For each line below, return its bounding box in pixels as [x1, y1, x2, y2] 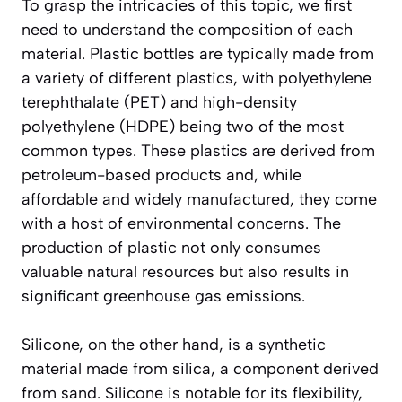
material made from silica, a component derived [22, 358, 379, 379]
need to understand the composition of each [22, 19, 353, 39]
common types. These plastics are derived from [22, 140, 375, 161]
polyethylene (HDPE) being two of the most [22, 116, 344, 136]
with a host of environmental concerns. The [22, 213, 341, 233]
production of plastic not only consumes [22, 237, 321, 258]
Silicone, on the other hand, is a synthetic [22, 334, 326, 354]
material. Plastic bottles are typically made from [22, 43, 374, 64]
